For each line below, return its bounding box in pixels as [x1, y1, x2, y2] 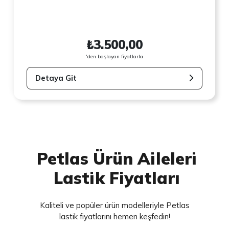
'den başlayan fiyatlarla [86, 53, 143, 60]
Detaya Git [35, 73, 77, 83]
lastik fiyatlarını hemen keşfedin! [59, 211, 170, 221]
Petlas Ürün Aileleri [36, 148, 197, 169]
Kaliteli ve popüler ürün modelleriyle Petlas [39, 200, 190, 210]
